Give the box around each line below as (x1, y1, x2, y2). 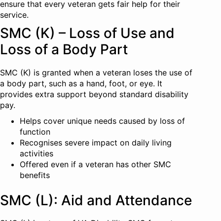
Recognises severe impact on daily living (20, 137, 172, 147)
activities (20, 148, 53, 158)
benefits (20, 170, 50, 180)
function (20, 126, 50, 137)
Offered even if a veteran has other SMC (20, 159, 171, 169)
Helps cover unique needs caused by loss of (20, 115, 185, 126)
